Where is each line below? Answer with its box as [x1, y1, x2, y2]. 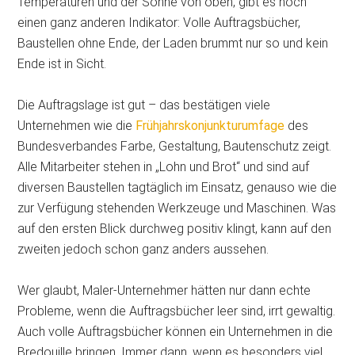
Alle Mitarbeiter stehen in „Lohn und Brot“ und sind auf [17, 158, 310, 174]
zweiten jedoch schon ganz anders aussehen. [17, 241, 269, 257]
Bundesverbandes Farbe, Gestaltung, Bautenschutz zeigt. [17, 138, 332, 154]
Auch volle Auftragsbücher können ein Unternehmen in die [17, 323, 334, 339]
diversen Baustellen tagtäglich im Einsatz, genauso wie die [17, 179, 338, 195]
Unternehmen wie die [17, 117, 136, 133]
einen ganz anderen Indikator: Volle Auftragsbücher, [17, 14, 301, 30]
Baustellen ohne [17, 35, 109, 51]
